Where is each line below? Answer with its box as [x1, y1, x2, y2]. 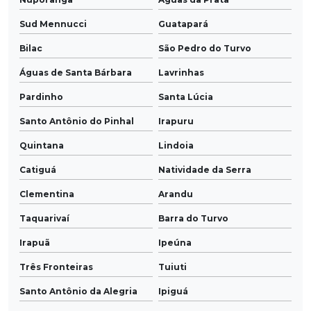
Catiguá [19, 165, 56, 176]
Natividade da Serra [158, 165, 251, 176]
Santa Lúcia [158, 92, 213, 103]
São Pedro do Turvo [158, 43, 251, 54]
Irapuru [158, 116, 194, 127]
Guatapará [158, 19, 208, 30]
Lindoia [158, 140, 194, 151]
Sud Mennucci [19, 19, 87, 30]
